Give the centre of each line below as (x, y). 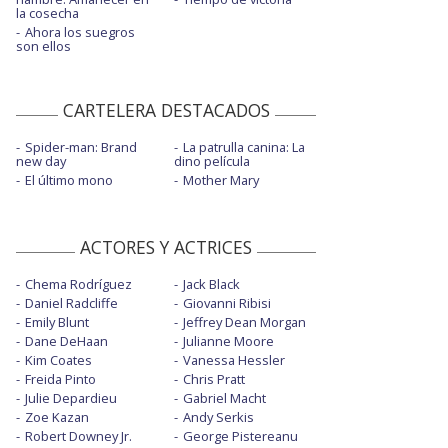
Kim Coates (58, 360)
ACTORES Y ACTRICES (166, 247)
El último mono (69, 180)
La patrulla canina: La (243, 147)
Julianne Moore (228, 341)
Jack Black (211, 284)
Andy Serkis (218, 417)
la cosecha (47, 13)
